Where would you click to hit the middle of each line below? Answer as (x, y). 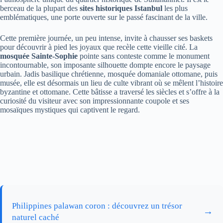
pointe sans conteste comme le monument (144, 56)
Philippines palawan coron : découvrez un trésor (97, 206)
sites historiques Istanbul (121, 8)
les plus (175, 8)
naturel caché (36, 217)
